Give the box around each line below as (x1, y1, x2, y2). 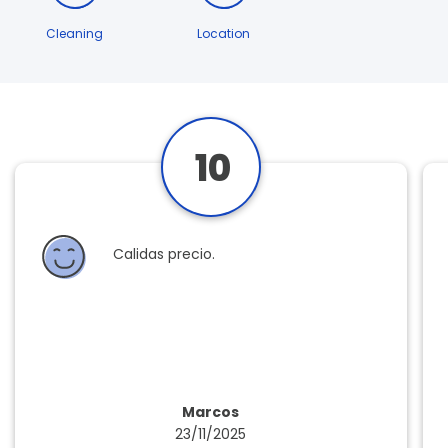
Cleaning (46, 25, 104, 43)
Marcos (182, 402, 240, 423)
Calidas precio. (113, 244, 216, 265)
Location (197, 25, 251, 43)
